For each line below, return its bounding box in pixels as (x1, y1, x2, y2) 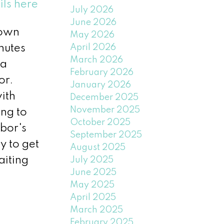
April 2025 (70, 192, 116, 202)
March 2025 (70, 205, 123, 214)
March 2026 (70, 55, 123, 64)
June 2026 (70, 17, 117, 27)
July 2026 (70, 5, 114, 14)
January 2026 (70, 80, 131, 89)
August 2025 (70, 142, 126, 152)
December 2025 (70, 92, 139, 102)
